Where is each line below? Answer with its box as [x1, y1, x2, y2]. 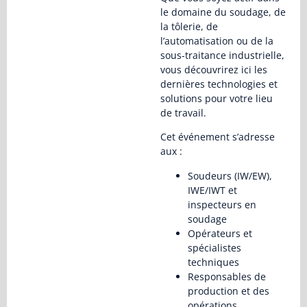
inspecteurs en [188, 197, 256, 211]
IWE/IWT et [188, 183, 237, 197]
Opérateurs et [188, 226, 252, 240]
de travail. [160, 106, 206, 119]
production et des [188, 284, 269, 297]
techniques [188, 255, 239, 269]
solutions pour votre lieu [160, 91, 273, 105]
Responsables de [188, 269, 266, 283]
